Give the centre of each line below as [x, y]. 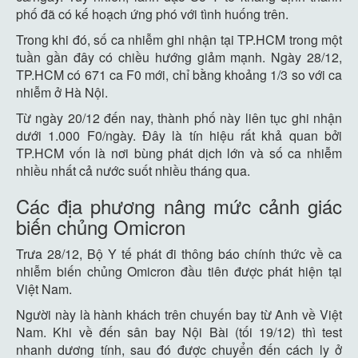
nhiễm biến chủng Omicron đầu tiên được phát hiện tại [179, 271]
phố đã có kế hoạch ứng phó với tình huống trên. [152, 14]
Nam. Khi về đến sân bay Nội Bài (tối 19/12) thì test [179, 332]
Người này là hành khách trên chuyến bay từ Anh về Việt [179, 314]
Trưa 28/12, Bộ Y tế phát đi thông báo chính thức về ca [179, 254]
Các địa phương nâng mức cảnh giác [179, 206]
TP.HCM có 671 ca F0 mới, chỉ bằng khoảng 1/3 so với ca [179, 75]
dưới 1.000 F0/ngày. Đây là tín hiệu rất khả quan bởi [179, 135]
